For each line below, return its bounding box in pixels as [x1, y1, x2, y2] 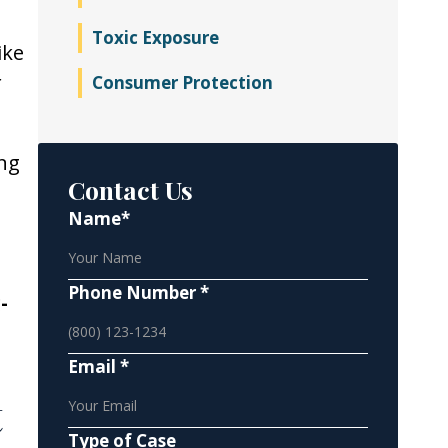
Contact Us [68, 173, 193, 206]
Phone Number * [68, 281, 209, 304]
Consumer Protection [92, 71, 273, 94]
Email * [68, 355, 129, 378]
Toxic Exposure [92, 26, 219, 49]
